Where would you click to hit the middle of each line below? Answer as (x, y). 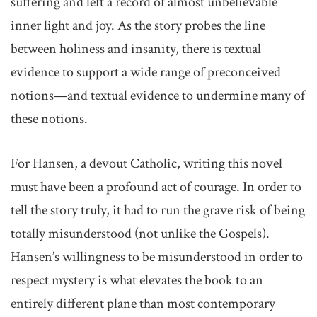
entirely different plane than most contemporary (143, 304)
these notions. (49, 119)
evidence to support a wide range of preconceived (146, 72)
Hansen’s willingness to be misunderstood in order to (157, 257)
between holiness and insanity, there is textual (136, 49)
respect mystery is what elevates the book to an (137, 280)
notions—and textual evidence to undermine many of (158, 96)
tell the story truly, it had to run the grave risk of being (158, 210)
